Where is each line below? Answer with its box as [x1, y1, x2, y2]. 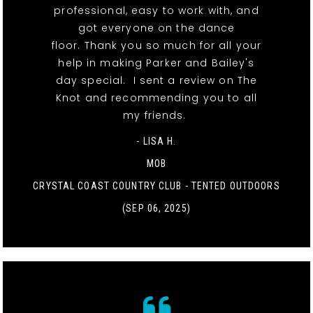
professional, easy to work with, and [54, 3, 259, 17]
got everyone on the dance [78, 20, 235, 35]
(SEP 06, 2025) [122, 202, 191, 214]
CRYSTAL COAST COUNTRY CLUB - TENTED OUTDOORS [33, 180, 280, 191]
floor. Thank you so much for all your [51, 38, 262, 52]
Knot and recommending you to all [56, 90, 257, 105]
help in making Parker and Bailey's [58, 55, 255, 70]
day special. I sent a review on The [55, 73, 258, 87]
